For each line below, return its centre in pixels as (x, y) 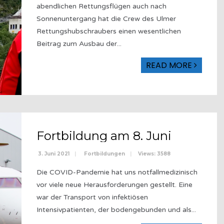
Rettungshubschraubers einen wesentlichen (109, 31)
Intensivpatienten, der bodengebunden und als (114, 209)
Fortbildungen (104, 153)
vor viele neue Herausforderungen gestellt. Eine (114, 184)
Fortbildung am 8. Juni (104, 135)
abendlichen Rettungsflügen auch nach (101, 6)
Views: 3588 (154, 153)
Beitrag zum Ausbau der (77, 43)
